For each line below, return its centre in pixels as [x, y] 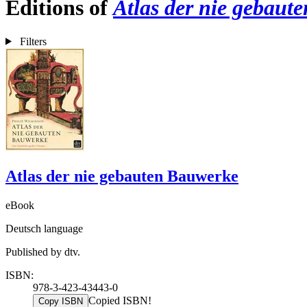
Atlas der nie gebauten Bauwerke [122, 176]
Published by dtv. [43, 251]
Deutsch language [44, 228]
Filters [33, 41]
